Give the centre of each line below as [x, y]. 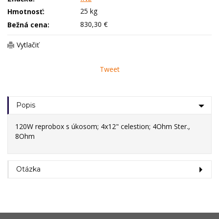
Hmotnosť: [26, 12]
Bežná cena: [28, 24]
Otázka [28, 169]
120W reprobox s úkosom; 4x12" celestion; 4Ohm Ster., [103, 126]
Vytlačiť [28, 44]
